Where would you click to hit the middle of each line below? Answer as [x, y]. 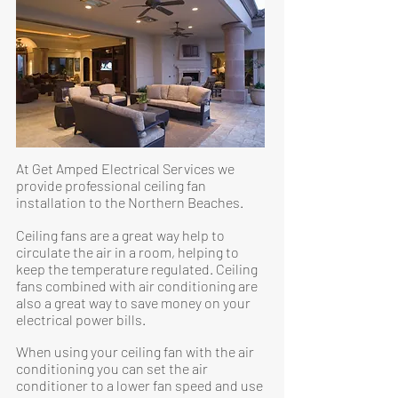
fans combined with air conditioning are [137, 286]
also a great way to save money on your [133, 302]
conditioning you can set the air [112, 368]
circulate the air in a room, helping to [127, 252]
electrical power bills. [81, 319]
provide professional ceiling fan [111, 185]
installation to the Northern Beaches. [130, 202]
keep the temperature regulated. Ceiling [137, 269]
